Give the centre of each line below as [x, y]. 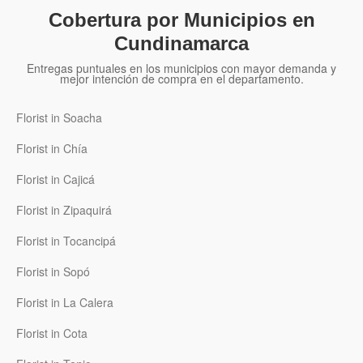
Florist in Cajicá [56, 179]
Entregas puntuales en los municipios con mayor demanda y [181, 68]
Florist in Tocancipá [66, 241]
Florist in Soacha [59, 118]
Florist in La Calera [65, 303]
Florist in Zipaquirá [64, 210]
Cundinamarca [181, 44]
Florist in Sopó [53, 272]
